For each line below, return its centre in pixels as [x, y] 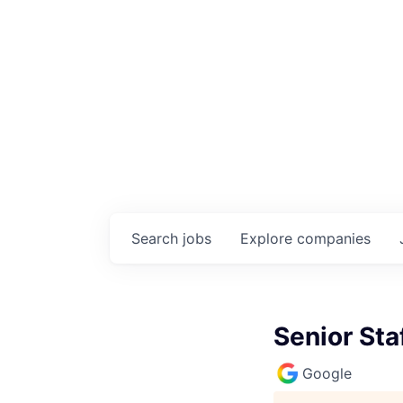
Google [327, 373]
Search [157, 238]
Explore [269, 238]
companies [334, 238]
